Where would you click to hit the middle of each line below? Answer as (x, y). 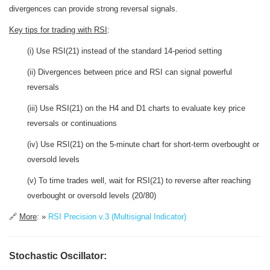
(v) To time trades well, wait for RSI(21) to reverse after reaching (139, 181)
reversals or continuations (72, 123)
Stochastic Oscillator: (58, 256)
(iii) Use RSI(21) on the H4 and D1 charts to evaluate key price (136, 108)
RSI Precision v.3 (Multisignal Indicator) (117, 217)
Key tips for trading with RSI (58, 30)
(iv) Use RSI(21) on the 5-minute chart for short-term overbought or (143, 144)
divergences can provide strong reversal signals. (93, 9)
